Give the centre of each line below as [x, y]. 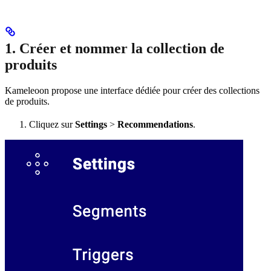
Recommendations [155, 124]
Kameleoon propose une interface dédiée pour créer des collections [132, 90]
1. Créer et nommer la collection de [115, 48]
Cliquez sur [52, 124]
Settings [91, 124]
